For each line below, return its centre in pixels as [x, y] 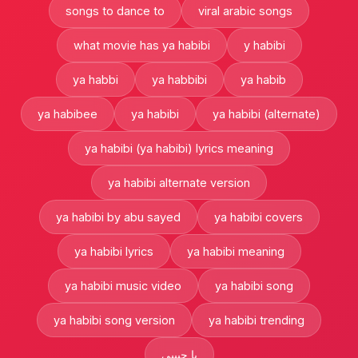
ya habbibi [179, 80]
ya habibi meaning [235, 251]
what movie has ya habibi [141, 45]
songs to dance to [115, 11]
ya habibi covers [258, 217]
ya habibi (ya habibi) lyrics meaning [179, 148]
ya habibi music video [123, 286]
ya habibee [68, 114]
